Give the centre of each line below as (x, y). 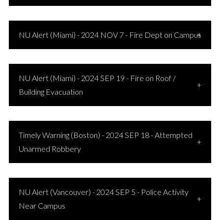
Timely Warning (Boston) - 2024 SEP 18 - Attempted (105, 135)
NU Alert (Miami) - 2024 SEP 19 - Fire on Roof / (97, 78)
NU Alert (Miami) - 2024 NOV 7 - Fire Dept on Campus (110, 35)
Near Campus (42, 206)
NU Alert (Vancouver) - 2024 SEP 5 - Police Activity (103, 192)
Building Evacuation (51, 92)
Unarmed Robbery (50, 149)
